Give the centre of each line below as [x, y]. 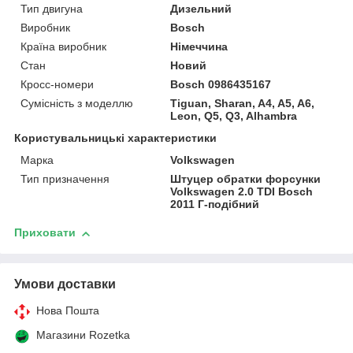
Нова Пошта [68, 311]
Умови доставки [65, 284]
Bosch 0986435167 [221, 85]
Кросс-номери [57, 85]
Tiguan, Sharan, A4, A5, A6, [243, 104]
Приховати [45, 233]
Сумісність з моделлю [77, 104]
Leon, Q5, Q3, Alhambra [234, 116]
